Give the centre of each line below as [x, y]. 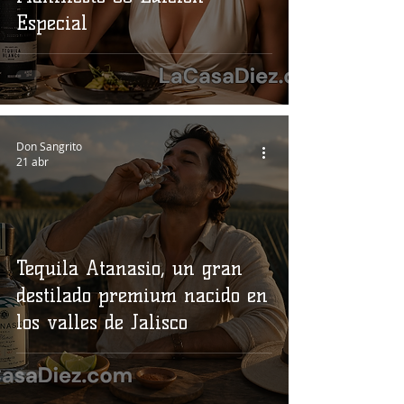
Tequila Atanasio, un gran [129, 268]
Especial [52, 23]
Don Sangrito [49, 146]
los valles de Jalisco [102, 322]
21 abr [32, 161]
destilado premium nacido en [142, 295]
